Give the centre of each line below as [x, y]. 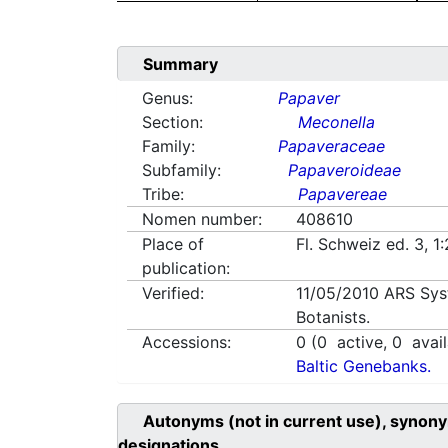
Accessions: [186, 342]
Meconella [337, 122]
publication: [186, 268]
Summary [180, 64]
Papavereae [343, 194]
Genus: [167, 98]
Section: [172, 122]
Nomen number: [202, 219]
